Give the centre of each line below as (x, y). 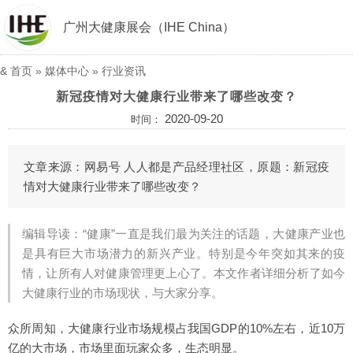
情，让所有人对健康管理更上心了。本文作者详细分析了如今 (184, 273)
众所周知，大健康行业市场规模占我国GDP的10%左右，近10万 (176, 328)
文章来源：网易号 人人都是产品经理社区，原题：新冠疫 (176, 167)
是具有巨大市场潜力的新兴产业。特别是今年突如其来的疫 (184, 253)
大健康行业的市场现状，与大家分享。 (123, 293)
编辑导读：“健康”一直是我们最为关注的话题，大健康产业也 (184, 234)
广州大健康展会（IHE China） (149, 27)
